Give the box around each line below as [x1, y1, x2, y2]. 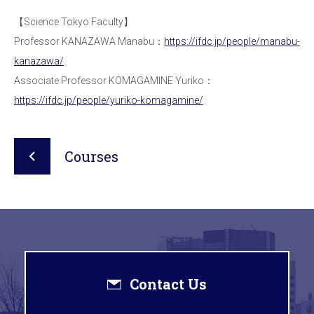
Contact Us [129, 275, 207, 294]
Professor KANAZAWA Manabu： [14, 36, 164, 48]
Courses [64, 147, 118, 166]
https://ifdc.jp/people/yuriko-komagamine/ [14, 95, 203, 107]
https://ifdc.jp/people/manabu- [164, 36, 300, 48]
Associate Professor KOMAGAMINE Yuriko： [14, 75, 214, 87]
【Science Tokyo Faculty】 [14, 16, 133, 28]
